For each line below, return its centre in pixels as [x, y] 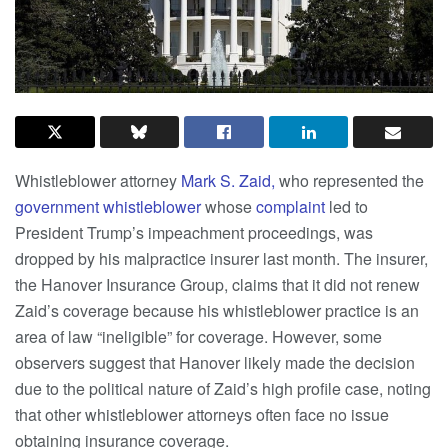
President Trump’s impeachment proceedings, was [194, 232]
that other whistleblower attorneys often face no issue [202, 414]
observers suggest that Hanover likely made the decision [215, 362]
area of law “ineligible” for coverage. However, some [198, 336]
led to [346, 206]
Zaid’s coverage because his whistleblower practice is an [217, 310]
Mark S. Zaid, [228, 180]
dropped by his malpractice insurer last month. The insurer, [221, 258]
